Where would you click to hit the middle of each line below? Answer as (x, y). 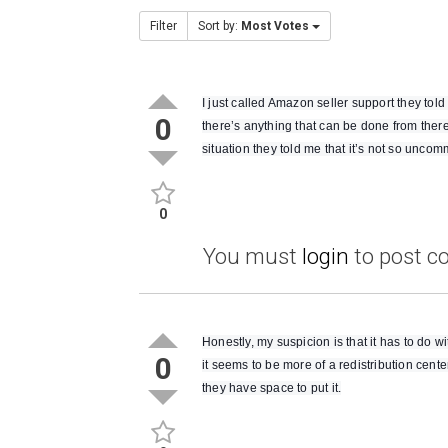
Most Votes (275, 26)
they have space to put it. (272, 388)
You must (252, 256)
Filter (163, 26)
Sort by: (219, 26)
